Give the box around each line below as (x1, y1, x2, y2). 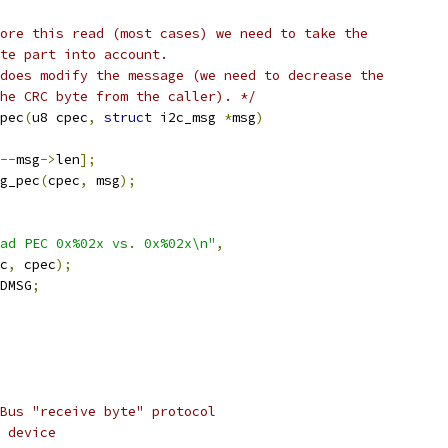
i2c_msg (152, 109, 224, 126)
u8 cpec (32, 109, 88, 126)
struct (104, 109, 152, 126)
